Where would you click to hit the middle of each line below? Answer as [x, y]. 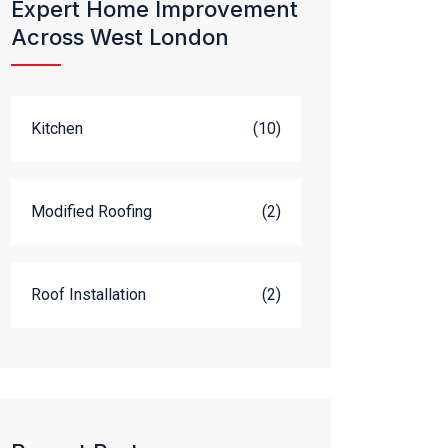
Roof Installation [88, 294]
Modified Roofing [91, 211]
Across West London [120, 37]
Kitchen [57, 128]
